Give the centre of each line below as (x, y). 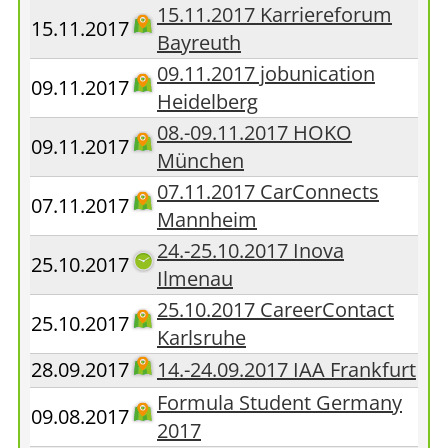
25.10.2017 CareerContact (275, 309)
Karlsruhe (201, 337)
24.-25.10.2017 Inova (250, 250)
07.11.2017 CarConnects (268, 191)
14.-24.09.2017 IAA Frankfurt (286, 369)
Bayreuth (199, 42)
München (200, 160)
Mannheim (207, 219)
